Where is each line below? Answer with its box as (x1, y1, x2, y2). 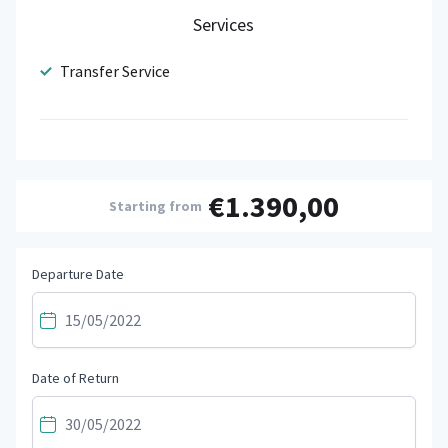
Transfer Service (60, 61, 170, 82)
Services (193, 13, 255, 37)
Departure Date (32, 265, 124, 284)
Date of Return (32, 369, 119, 388)
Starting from (109, 197, 202, 216)
